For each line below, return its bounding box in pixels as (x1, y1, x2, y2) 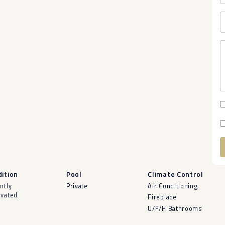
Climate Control (148, 169, 203, 180)
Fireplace (148, 192, 177, 202)
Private (66, 181, 88, 191)
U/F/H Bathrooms (148, 203, 202, 213)
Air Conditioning (148, 181, 198, 191)
